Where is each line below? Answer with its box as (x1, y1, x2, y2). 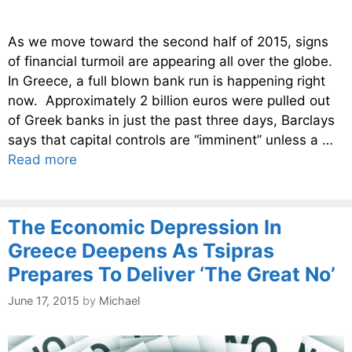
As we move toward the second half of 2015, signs (8, 33, 328, 49)
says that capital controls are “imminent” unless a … (8, 131, 333, 148)
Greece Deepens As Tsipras (8, 239, 274, 263)
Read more (8, 151, 77, 167)
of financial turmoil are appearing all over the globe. (8, 53, 336, 69)
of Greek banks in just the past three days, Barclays (8, 112, 335, 128)
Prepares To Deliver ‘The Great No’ (8, 262, 335, 287)
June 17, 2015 (8, 293, 79, 307)
